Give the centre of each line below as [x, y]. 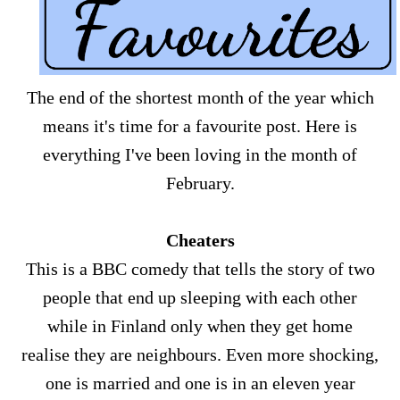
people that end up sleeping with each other [200, 297]
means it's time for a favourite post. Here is [200, 126]
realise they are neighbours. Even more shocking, [200, 354]
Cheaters [200, 240]
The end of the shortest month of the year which [200, 97]
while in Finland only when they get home [200, 326]
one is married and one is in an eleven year [200, 383]
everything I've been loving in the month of [200, 154]
